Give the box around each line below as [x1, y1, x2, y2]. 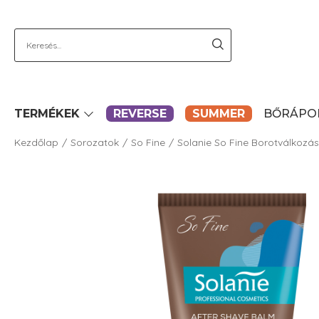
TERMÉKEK [14, 107, 80, 120]
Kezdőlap [14, 136, 58, 149]
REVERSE [113, 107, 167, 120]
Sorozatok [70, 136, 119, 149]
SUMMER [192, 107, 245, 120]
